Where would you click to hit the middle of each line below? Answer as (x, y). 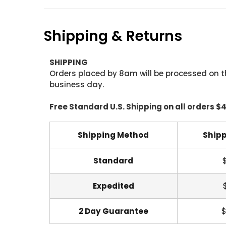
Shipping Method (113, 135)
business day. (76, 84)
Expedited (113, 186)
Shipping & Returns (113, 36)
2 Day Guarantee (113, 211)
